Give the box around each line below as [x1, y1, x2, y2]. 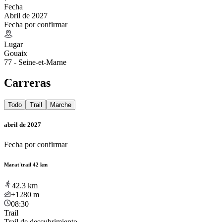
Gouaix [4, 49, 27, 57]
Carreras [4, 76, 51, 90]
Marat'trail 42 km [4, 161, 48, 167]
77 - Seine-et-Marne [4, 57, 66, 66]
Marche [50, 101, 71, 109]
